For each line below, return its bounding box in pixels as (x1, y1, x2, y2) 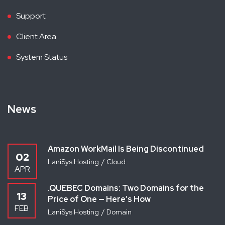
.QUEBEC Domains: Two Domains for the (48, 182, 204, 193)
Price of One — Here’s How (48, 193, 151, 204)
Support (16, 10, 46, 21)
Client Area (16, 31, 56, 42)
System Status (16, 51, 67, 62)
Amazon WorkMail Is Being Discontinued (48, 143, 204, 154)
